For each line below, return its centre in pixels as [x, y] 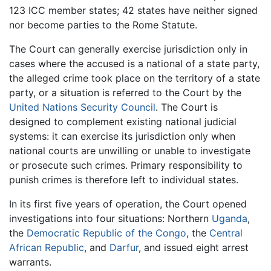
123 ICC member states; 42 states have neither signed [133, 10]
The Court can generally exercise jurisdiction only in [128, 49]
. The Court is [187, 107]
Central [226, 233]
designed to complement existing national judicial [123, 122]
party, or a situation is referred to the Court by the [125, 93]
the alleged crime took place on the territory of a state [135, 78]
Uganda [230, 218]
